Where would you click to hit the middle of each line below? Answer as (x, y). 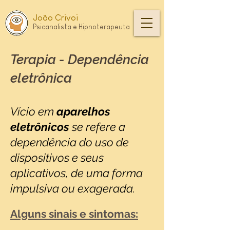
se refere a (97, 127)
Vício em (33, 111)
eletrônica (41, 78)
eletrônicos (40, 127)
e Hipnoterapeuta (101, 27)
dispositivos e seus (57, 158)
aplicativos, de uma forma (76, 173)
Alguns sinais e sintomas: (74, 214)
